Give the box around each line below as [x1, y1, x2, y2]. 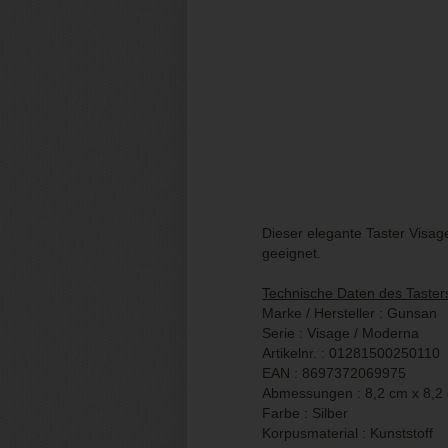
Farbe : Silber [262, 404, 348, 421]
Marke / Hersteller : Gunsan [262, 304, 437, 321]
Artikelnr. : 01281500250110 [262, 344, 440, 361]
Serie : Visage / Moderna [262, 324, 419, 341]
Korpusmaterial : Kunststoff [262, 424, 433, 441]
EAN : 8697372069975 [262, 364, 406, 381]
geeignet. [262, 244, 321, 261]
